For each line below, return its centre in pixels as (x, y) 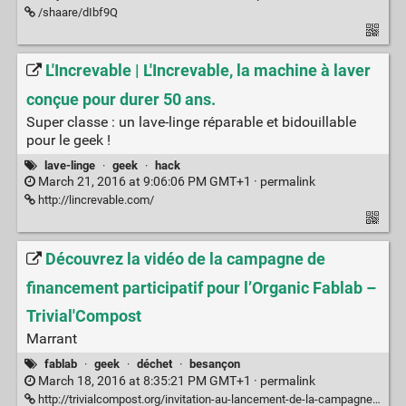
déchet (155, 364)
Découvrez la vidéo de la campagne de (185, 259)
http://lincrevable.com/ (94, 200)
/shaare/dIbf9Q (76, 12)
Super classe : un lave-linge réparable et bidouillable (191, 121)
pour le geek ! (68, 140)
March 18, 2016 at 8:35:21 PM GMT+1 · (147, 381)
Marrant (51, 339)
